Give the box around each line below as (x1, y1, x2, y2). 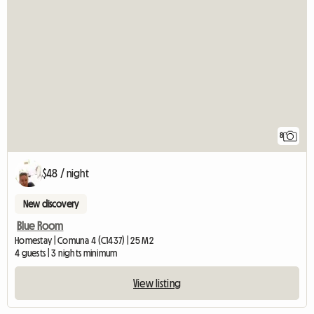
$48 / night (43, 168, 89, 179)
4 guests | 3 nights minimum (15, 248, 118, 259)
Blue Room (17, 220, 64, 232)
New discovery (23, 199, 79, 210)
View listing (133, 278, 181, 289)
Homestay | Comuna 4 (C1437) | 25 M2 (15, 235, 153, 246)
